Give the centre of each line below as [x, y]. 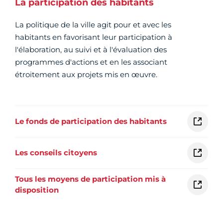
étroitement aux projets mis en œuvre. [86, 75]
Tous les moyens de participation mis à [90, 179]
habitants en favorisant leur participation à [94, 37]
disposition [37, 190]
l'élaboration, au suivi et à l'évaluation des [91, 50]
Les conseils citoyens [56, 153]
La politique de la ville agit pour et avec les [93, 25]
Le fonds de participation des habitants [91, 121]
